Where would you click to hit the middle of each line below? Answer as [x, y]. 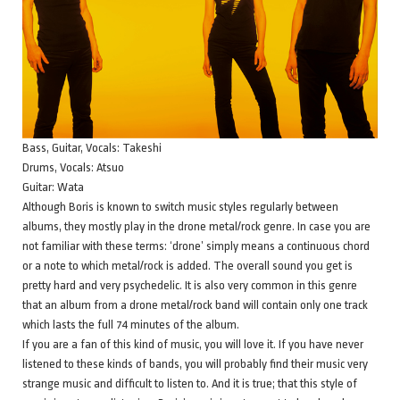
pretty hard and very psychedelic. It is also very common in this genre [190, 285]
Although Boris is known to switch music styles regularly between [180, 206]
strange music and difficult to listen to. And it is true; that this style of [190, 383]
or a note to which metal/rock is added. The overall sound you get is [187, 265]
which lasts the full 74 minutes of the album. [131, 324]
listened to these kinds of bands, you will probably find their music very [195, 363]
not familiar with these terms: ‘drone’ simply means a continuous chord [196, 246]
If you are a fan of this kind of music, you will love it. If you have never [193, 344]
